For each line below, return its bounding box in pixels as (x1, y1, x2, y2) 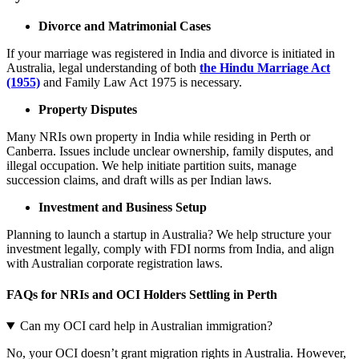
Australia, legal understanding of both (6, 60, 200, 75)
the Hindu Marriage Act (200, 60, 330, 75)
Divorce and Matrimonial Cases (38, 18, 211, 33)
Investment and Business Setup (38, 200, 207, 214)
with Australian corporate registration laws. (6, 256, 223, 270)
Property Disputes (38, 102, 137, 116)
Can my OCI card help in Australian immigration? (19, 319, 272, 333)
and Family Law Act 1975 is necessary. (40, 75, 242, 89)
